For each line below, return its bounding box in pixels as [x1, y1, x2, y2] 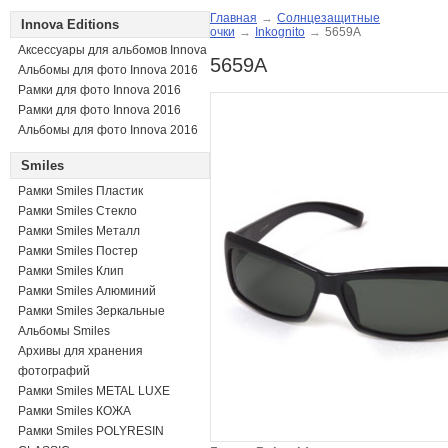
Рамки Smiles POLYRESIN [18, 424, 164, 438]
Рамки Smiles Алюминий [18, 284, 156, 298]
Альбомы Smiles [18, 324, 110, 338]
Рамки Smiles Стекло [18, 204, 137, 218]
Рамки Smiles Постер [18, 244, 138, 258]
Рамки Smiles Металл [18, 224, 140, 238]
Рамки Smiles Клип [18, 264, 124, 278]
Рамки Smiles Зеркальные [18, 304, 165, 318]
